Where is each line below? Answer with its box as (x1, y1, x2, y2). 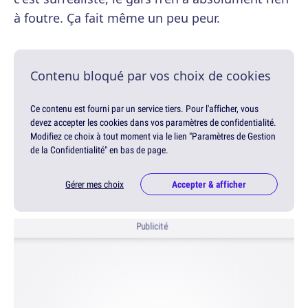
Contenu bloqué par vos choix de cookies (30, 67, 271, 85)
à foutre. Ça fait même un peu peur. (14, 10, 220, 27)
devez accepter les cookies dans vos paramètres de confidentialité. (30, 116, 276, 129)
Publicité (135, 220, 168, 233)
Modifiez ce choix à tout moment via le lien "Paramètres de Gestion (30, 130, 276, 143)
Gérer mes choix (65, 178, 124, 191)
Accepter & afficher (172, 178, 246, 191)
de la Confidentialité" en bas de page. (30, 144, 168, 157)
